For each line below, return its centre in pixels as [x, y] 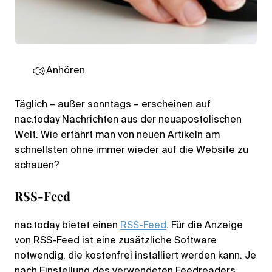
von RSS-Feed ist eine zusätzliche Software [116, 241]
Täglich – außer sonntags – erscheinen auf [113, 105]
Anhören [66, 71]
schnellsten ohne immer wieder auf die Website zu [131, 150]
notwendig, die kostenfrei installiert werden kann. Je [135, 256]
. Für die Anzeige [205, 226]
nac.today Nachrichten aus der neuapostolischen [128, 120]
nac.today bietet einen [67, 226]
